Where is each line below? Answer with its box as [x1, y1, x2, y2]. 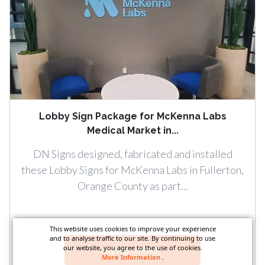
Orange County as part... [77, 179, 188, 192]
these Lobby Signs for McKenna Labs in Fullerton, [21, 163, 244, 176]
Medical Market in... [86, 124, 179, 136]
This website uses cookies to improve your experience [49, 224, 216, 233]
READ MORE [105, 244, 160, 256]
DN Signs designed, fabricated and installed [33, 147, 232, 160]
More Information [101, 253, 162, 261]
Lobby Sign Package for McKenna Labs [38, 110, 227, 122]
